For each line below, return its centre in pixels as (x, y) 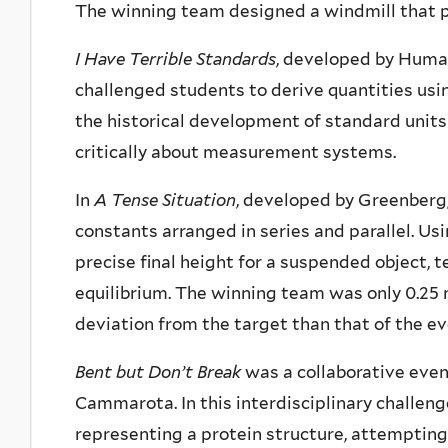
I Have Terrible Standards (175, 59)
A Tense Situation (165, 200)
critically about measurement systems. (235, 152)
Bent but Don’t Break (158, 372)
